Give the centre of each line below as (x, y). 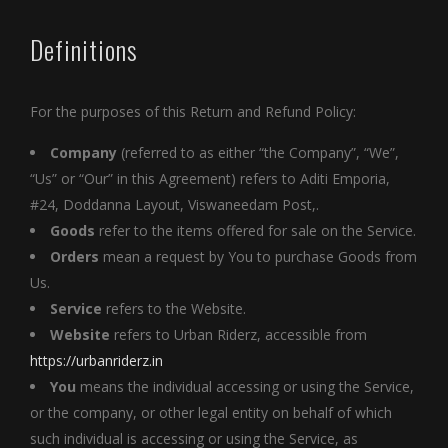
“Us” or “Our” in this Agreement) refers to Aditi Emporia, (210, 179)
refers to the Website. (174, 309)
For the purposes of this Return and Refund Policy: (193, 112)
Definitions (84, 50)
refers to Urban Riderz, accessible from (238, 335)
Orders (74, 257)
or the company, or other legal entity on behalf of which (211, 413)
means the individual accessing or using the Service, (245, 387)
